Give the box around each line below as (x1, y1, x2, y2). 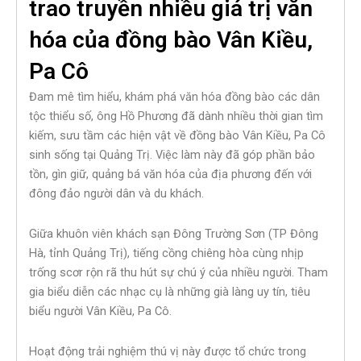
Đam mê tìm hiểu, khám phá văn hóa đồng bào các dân (29, 89, 320, 105)
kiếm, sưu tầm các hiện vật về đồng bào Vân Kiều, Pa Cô (29, 128, 326, 143)
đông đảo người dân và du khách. (29, 186, 204, 201)
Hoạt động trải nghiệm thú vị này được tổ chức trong (29, 343, 306, 359)
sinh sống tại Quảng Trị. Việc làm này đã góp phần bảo (29, 147, 315, 163)
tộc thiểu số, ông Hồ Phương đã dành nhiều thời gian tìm (29, 109, 323, 124)
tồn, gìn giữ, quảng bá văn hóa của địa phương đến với (29, 167, 312, 182)
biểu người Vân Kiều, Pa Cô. (29, 303, 172, 318)
